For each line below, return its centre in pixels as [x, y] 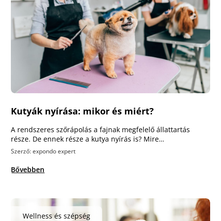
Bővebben [28, 169]
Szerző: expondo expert [43, 151]
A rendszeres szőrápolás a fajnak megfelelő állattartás [101, 129]
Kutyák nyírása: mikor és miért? [83, 111]
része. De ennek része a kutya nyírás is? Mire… [88, 139]
